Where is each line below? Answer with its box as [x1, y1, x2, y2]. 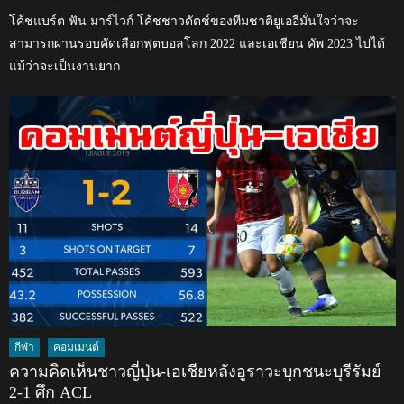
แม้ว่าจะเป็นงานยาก [9, 59, 121, 73]
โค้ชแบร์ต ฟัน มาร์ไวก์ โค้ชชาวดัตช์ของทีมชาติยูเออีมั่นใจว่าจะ [9, 14, 360, 28]
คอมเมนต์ [53, 341, 100, 354]
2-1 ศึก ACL [9, 383, 93, 402]
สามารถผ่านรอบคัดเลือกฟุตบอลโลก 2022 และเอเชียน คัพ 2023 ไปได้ [9, 36, 386, 50]
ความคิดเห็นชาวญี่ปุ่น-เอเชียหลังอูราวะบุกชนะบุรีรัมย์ [9, 363, 382, 381]
